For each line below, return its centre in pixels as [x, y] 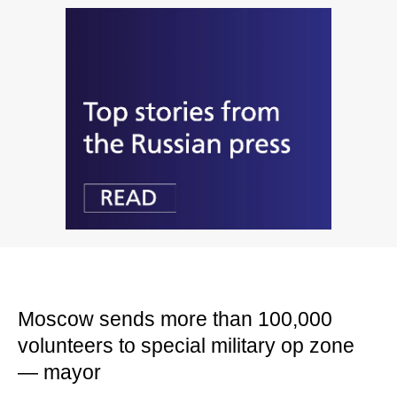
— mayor [59, 372]
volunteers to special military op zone [186, 345]
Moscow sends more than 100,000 [175, 319]
